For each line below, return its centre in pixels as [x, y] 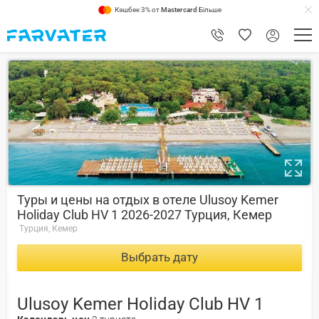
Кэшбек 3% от [137, 10]
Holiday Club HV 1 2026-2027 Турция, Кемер [145, 215]
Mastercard [179, 10]
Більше [209, 10]
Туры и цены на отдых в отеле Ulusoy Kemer [148, 200]
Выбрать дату [159, 257]
